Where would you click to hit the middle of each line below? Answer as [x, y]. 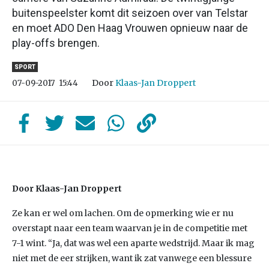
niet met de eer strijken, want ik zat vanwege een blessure [132, 258]
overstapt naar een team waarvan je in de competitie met [130, 228]
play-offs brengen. [56, 43]
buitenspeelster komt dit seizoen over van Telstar [130, 13]
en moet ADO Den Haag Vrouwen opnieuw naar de [130, 28]
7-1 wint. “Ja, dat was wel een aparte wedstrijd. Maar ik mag [133, 243]
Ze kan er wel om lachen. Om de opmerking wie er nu [123, 213]
